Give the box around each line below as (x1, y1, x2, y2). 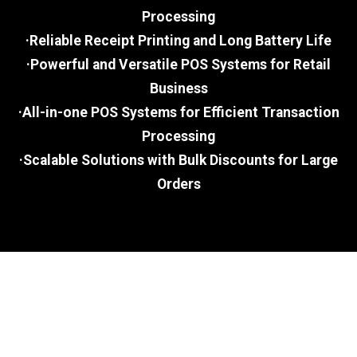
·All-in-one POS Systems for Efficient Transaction (18, 104, 339, 121)
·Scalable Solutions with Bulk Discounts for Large (19, 152, 338, 169)
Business (149, 80, 208, 97)
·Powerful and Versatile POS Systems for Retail (26, 57, 331, 73)
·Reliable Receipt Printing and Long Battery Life (25, 33, 331, 49)
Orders (156, 176, 201, 193)
